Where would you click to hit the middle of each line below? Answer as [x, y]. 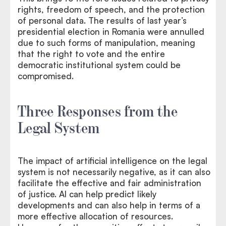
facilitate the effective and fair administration [109, 183]
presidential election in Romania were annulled [111, 31]
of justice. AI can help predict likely [87, 194]
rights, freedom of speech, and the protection [111, 9]
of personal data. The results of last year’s [102, 20]
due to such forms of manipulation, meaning [106, 42]
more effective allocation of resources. [95, 216]
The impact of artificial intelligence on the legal [112, 160]
